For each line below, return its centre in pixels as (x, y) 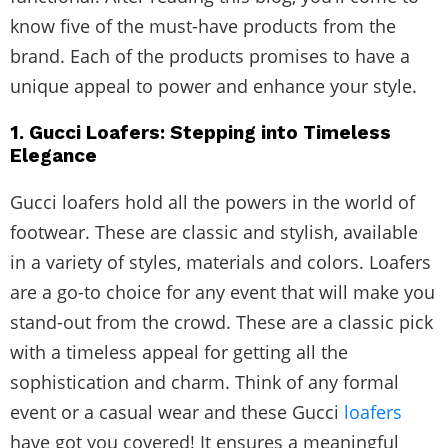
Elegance (53, 155)
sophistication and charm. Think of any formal (204, 381)
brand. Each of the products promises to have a (210, 55)
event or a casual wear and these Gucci (177, 411)
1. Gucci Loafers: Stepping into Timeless (200, 132)
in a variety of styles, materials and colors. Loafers (220, 261)
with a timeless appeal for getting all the (179, 351)
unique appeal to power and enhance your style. (213, 85)
